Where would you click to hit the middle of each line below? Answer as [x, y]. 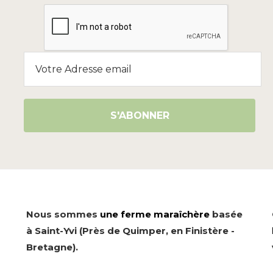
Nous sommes [63, 214]
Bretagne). [52, 247]
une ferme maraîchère [154, 214]
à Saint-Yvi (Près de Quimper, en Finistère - [130, 230]
